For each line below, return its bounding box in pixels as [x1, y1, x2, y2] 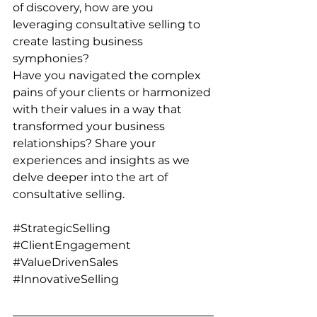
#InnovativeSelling [13, 272, 119, 286]
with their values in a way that [13, 103, 185, 116]
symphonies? [13, 52, 89, 65]
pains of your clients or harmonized [13, 86, 214, 99]
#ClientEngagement [13, 238, 131, 252]
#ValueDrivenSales [13, 255, 118, 269]
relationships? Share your [13, 137, 158, 150]
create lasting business [13, 35, 146, 48]
